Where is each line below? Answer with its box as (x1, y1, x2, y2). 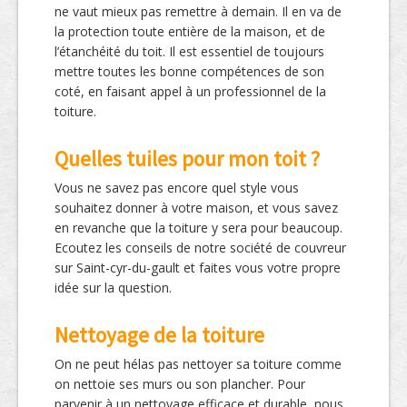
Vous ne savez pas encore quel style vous (55, 179, 299, 197)
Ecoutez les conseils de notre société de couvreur (55, 239, 346, 257)
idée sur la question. (55, 279, 172, 297)
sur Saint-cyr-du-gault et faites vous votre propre (55, 259, 341, 277)
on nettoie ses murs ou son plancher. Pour (55, 375, 305, 393)
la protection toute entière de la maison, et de (55, 23, 325, 41)
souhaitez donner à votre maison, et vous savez (55, 199, 338, 217)
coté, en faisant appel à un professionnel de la (55, 83, 326, 101)
